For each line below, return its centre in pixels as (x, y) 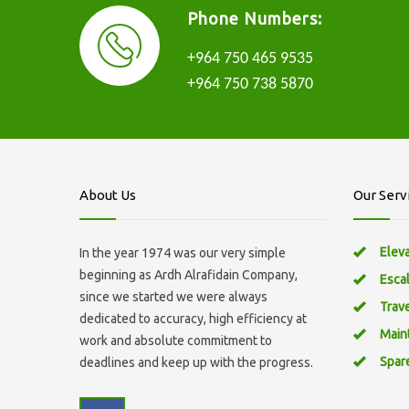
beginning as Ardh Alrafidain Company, (189, 275)
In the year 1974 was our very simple (183, 253)
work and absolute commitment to (176, 341)
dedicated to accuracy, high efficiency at (193, 319)
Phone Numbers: (255, 18)
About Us (108, 195)
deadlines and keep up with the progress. (196, 362)
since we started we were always (173, 297)
